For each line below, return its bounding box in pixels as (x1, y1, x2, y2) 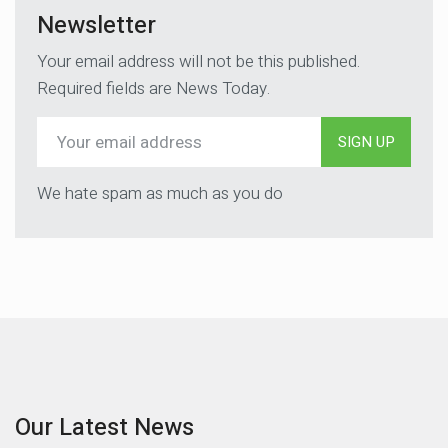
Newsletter (37, 8, 156, 43)
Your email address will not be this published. (37, 49, 360, 74)
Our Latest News (15, 410, 194, 445)
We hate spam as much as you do (37, 181, 283, 206)
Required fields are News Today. (37, 76, 270, 101)
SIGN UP (337, 131, 395, 153)
